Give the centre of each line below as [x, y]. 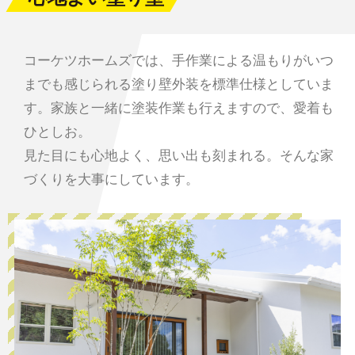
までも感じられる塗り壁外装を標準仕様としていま [178, 84]
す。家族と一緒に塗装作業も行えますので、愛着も [178, 108]
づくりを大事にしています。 [111, 179]
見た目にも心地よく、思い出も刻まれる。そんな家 [178, 155]
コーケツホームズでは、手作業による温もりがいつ [178, 60]
